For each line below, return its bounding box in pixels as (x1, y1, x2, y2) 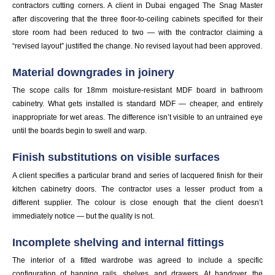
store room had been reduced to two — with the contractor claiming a (12, 28, 263, 37)
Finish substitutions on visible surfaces (12, 151, 220, 164)
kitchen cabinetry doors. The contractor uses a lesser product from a (12, 184, 263, 193)
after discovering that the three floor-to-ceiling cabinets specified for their (12, 14, 263, 23)
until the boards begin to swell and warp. (12, 126, 147, 136)
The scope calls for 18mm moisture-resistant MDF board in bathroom (12, 86, 263, 95)
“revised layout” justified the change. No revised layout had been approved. (12, 41, 262, 50)
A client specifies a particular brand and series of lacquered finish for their (12, 171, 263, 180)
